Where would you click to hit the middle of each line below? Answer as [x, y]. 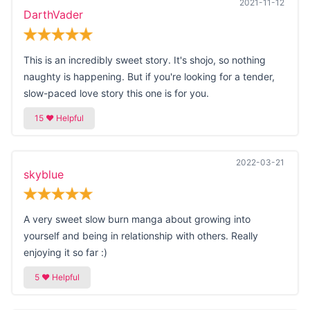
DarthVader [53, 15]
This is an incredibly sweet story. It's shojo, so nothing [144, 60]
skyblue [43, 174]
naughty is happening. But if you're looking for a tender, [149, 76]
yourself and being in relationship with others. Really [140, 236]
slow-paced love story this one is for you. [116, 93]
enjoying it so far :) [65, 253]
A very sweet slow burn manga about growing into [137, 219]
